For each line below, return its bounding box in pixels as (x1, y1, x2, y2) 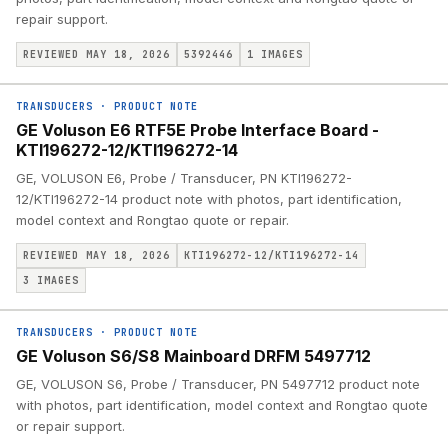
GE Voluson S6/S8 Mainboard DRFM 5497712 (16, 346, 371, 366)
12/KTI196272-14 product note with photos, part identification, (16, 191, 402, 207)
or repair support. (16, 418, 125, 434)
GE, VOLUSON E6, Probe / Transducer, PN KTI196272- (16, 170, 352, 186)
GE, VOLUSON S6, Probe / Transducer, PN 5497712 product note (16, 376, 420, 392)
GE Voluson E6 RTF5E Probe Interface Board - (16, 120, 379, 140)
